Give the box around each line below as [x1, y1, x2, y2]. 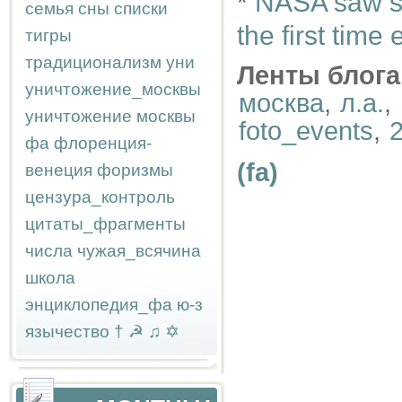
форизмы [97, 161, 173, 179]
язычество [25, 322, 109, 341]
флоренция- [54, 134, 152, 153]
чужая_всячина [77, 241, 201, 260]
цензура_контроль [25, 188, 175, 206]
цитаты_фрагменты [25, 214, 186, 233]
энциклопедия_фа [25, 295, 172, 314]
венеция [25, 161, 92, 179]
